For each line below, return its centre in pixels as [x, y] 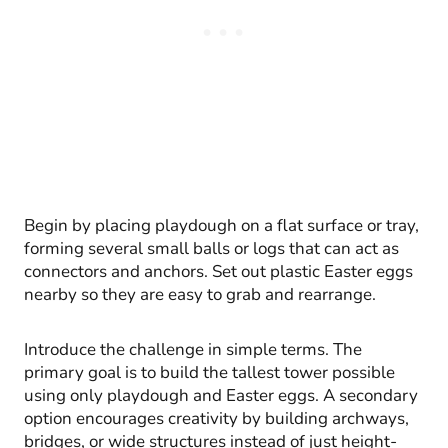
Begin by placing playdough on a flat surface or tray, [221, 225]
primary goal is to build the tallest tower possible [209, 372]
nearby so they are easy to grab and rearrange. [200, 294]
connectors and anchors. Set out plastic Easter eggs [218, 271]
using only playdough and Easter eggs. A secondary [221, 395]
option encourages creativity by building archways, [216, 418]
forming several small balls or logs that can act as [211, 248]
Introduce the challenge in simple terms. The [193, 349]
